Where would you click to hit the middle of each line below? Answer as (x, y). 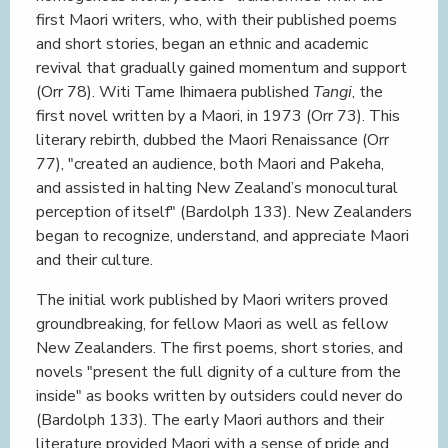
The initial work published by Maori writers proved (212, 300)
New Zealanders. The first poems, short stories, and (219, 348)
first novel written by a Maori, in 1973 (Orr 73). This (218, 116)
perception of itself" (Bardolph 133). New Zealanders (224, 212)
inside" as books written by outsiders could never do (219, 396)
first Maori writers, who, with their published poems (216, 20)
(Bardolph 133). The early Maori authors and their (210, 420)
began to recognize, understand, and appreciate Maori (222, 236)
